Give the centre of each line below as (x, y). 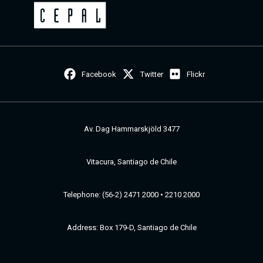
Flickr (196, 74)
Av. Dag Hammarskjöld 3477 (131, 129)
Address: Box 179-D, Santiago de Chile (131, 227)
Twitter (151, 74)
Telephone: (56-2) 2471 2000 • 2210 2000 (131, 194)
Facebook (99, 74)
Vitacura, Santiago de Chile (131, 161)
